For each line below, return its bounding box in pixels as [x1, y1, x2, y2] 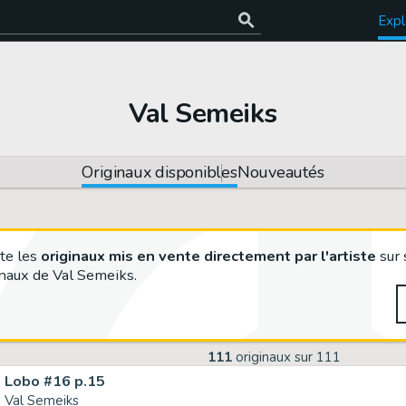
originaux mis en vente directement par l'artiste [40, 245, 376, 266]
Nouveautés [237, 161, 324, 183]
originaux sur [232, 347, 316, 366]
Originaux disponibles [82, 161, 237, 183]
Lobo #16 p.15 [5, 370, 105, 391]
